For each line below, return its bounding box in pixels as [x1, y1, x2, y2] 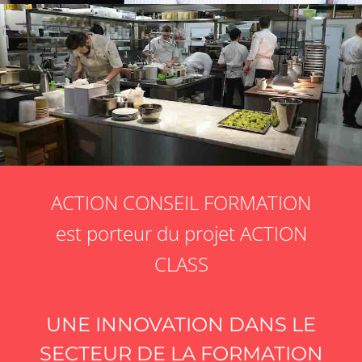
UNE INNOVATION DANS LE [46, 313, 316, 337]
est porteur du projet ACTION [55, 220, 307, 247]
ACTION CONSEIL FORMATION [51, 189, 311, 217]
